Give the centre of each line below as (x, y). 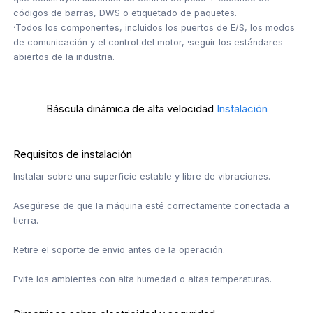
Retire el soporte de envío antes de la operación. (119, 249)
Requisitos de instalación (73, 154)
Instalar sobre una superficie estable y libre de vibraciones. (142, 176)
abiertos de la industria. (64, 57)
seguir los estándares (236, 42)
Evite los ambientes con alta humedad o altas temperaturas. (143, 279)
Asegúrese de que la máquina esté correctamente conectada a (152, 205)
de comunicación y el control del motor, (101, 42)
